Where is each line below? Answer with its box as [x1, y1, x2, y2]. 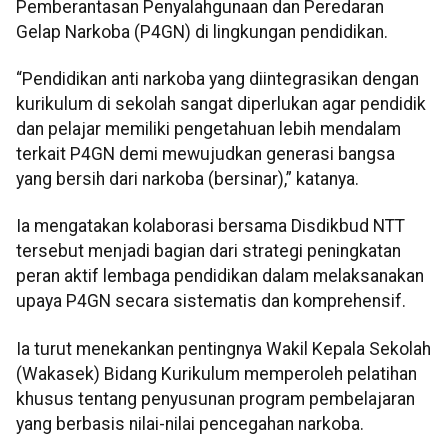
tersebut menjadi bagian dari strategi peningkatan [16, 241, 401, 262]
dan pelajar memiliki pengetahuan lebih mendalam [16, 119, 401, 140]
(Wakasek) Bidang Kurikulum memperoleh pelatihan [16, 363, 417, 384]
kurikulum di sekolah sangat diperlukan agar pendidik [16, 94, 426, 115]
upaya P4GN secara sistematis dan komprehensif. [16, 291, 406, 312]
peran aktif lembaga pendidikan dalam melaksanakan [16, 266, 424, 287]
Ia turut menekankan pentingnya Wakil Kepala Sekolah [16, 338, 431, 359]
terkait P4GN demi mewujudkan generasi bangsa [16, 144, 395, 165]
